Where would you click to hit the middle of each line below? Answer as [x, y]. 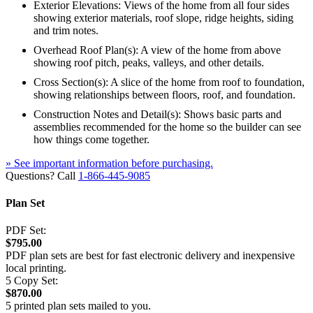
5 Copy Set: [32, 281]
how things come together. [92, 139]
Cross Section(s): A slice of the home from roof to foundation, [169, 82]
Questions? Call [42, 175]
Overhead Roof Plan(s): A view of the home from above [157, 50]
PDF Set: [26, 231]
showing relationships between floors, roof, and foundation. [165, 94]
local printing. [36, 268]
